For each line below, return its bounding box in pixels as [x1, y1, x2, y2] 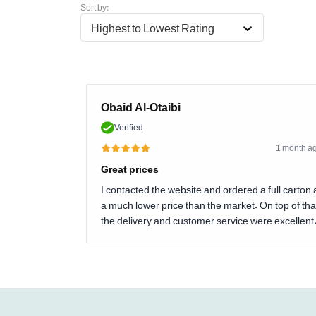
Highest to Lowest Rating [91, 21, 214, 35]
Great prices [101, 163, 159, 175]
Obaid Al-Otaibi [101, 100, 181, 114]
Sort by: [80, 2, 109, 13]
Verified [114, 122, 143, 133]
